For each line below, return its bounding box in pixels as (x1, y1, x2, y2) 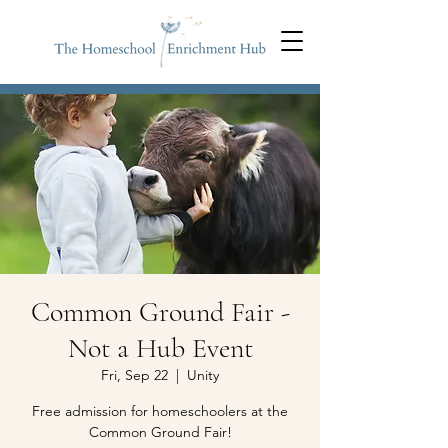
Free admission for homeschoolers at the (32, 402, 288, 420)
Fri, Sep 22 (101, 366, 168, 384)
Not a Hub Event (67, 331, 253, 365)
